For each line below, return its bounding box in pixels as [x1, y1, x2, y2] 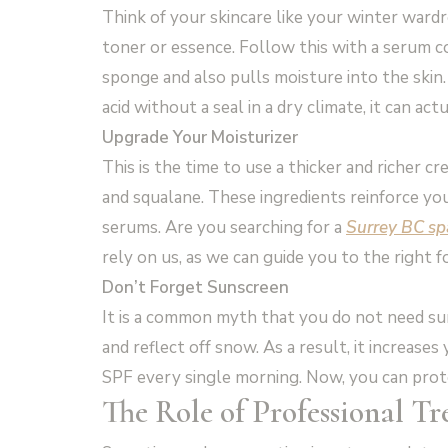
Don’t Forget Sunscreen [102, 275, 289, 299]
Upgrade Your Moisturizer [102, 125, 298, 149]
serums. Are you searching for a [102, 215, 346, 239]
